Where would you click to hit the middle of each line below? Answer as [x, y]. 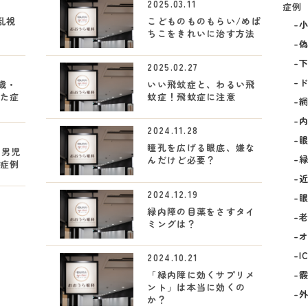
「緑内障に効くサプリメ [201, 274]
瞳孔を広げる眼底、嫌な [201, 148]
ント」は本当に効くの [197, 287]
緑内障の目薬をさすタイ [201, 211]
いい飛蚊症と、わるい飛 [201, 84]
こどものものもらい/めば [204, 21]
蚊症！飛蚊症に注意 [192, 96]
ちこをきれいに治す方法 [201, 33]
